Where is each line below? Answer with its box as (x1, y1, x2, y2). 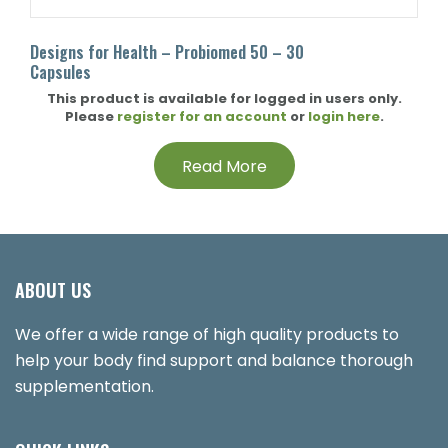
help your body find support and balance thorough (15, 349, 413, 372)
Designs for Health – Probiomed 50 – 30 (30, 40, 304, 64)
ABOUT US (15, 277, 91, 303)
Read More (181, 155, 267, 178)
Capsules (30, 60, 91, 84)
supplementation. (15, 375, 154, 398)
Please (64, 107, 117, 126)
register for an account (116, 107, 287, 126)
